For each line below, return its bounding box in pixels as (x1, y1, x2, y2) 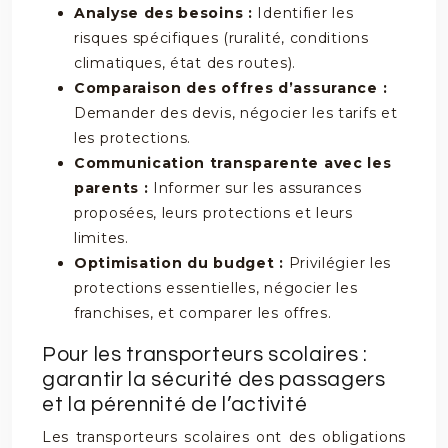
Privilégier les (288, 254, 391, 272)
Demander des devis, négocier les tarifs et (74, 104, 398, 122)
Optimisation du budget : (74, 254, 289, 272)
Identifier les (257, 4, 354, 22)
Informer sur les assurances (153, 179, 362, 197)
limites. (74, 229, 129, 247)
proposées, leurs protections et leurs (74, 204, 353, 222)
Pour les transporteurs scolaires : (42, 344, 368, 365)
